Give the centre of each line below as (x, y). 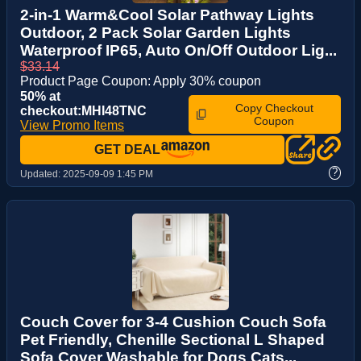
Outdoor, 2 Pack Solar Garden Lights (156, 32)
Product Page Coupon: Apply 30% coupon (141, 81)
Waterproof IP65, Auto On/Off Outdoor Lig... (178, 50)
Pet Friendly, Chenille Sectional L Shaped (172, 339)
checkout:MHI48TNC (83, 110)
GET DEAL (127, 149)
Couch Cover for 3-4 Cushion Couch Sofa (173, 322)
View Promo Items (72, 125)
